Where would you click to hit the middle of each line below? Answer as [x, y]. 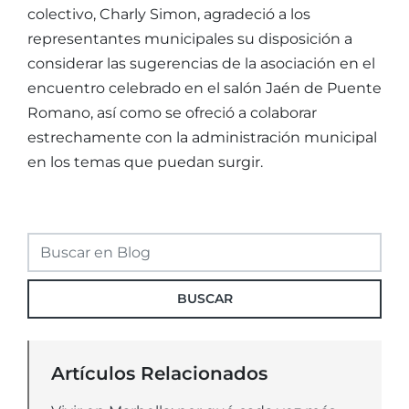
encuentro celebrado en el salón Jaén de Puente [204, 89]
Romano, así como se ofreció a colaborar [172, 113]
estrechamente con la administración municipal [202, 138]
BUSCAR [204, 299]
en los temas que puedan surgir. [145, 163]
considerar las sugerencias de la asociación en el [201, 64]
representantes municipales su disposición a [190, 39]
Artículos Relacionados [159, 374]
